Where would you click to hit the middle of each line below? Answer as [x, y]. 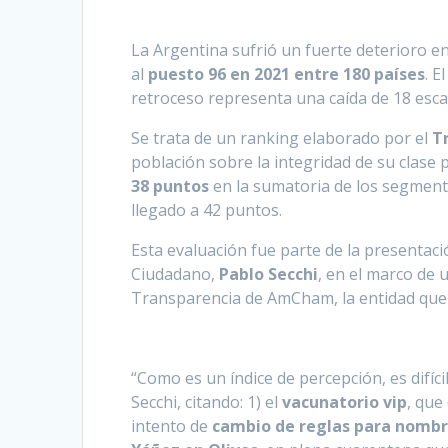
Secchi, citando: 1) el [207, 402]
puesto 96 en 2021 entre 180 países [287, 74]
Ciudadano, [175, 274]
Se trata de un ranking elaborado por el [282, 138]
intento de [172, 426]
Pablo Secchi [269, 274]
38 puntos [172, 186]
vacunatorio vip [345, 402]
